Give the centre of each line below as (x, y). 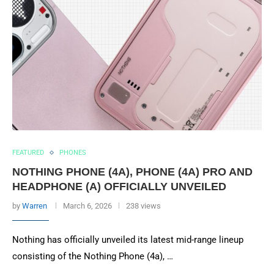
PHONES (73, 153)
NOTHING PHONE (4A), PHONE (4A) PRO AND (132, 172)
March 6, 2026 (87, 206)
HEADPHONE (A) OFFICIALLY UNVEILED (119, 187)
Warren (35, 206)
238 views (143, 206)
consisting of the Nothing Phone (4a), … (93, 256)
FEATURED (28, 153)
